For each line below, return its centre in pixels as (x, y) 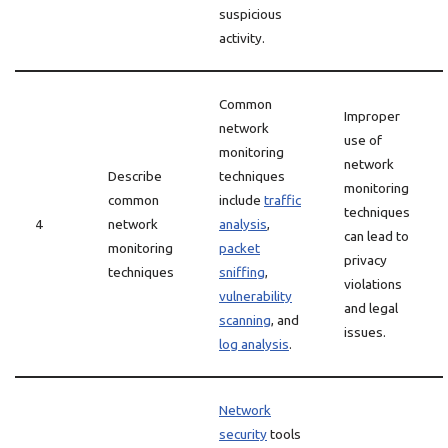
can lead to (376, 236)
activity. (242, 38)
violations (373, 284)
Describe (135, 176)
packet (239, 248)
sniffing (242, 272)
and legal (371, 308)
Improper (372, 116)
